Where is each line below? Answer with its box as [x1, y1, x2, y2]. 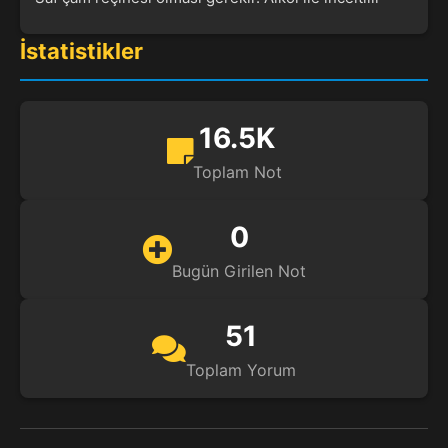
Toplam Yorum [186, 360, 296, 381]
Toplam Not [192, 162, 282, 183]
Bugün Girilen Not [172, 261, 306, 282]
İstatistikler [20, 38, 143, 65]
